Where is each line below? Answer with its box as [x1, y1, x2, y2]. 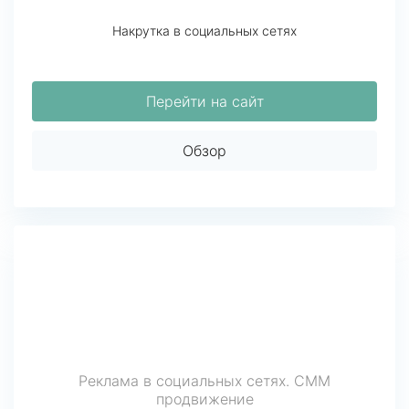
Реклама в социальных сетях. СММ [79, 372, 330, 390]
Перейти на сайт [145, 92, 264, 110]
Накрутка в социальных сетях [112, 23, 297, 38]
